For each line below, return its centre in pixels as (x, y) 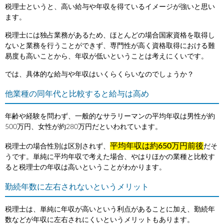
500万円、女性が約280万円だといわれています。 (83, 127)
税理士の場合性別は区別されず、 (57, 146)
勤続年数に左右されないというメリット (77, 187)
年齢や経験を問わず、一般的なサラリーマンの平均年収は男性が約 (110, 116)
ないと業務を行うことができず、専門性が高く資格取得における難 (110, 46)
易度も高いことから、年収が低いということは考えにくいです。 (106, 56)
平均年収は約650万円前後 (157, 146)
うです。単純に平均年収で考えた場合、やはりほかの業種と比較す (110, 157)
